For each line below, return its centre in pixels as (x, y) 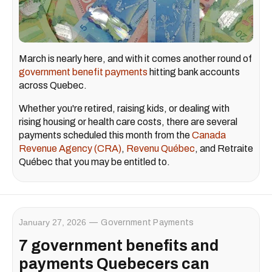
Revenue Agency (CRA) (70, 148)
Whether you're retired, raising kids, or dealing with (124, 108)
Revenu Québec (161, 148)
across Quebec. (53, 85)
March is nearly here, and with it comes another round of (135, 58)
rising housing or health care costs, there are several (128, 121)
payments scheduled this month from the (105, 135)
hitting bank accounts (194, 72)
